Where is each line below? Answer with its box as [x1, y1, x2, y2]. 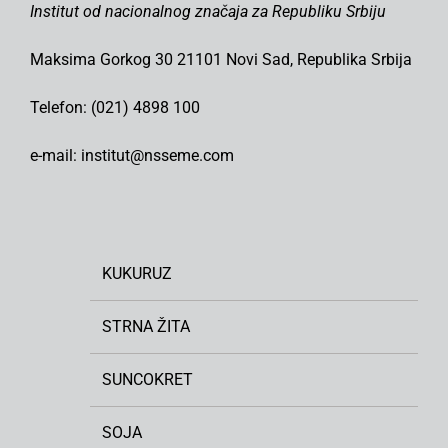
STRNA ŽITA [102, 317, 190, 337]
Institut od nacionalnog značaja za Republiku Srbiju [30, 2, 386, 22]
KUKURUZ [102, 264, 172, 284]
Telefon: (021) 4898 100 [30, 98, 200, 118]
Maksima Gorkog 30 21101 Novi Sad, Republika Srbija [30, 50, 412, 70]
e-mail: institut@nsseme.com [30, 146, 234, 166]
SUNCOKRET [102, 370, 193, 390]
